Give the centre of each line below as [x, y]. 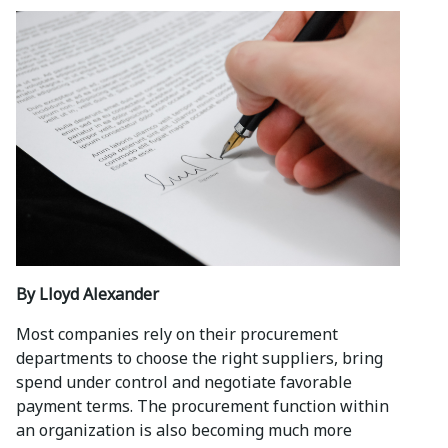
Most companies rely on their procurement [177, 334]
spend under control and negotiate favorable [184, 382]
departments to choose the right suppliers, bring [199, 358]
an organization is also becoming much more [184, 430]
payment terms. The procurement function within [202, 406]
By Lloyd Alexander [87, 294]
